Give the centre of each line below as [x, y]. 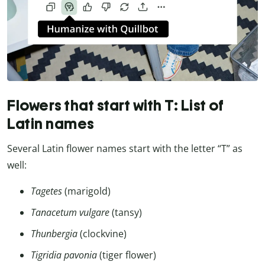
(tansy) [126, 213]
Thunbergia [55, 234]
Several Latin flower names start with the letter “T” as [125, 149]
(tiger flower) [128, 255]
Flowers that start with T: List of [115, 105]
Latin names [51, 123]
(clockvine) [103, 234]
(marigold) [86, 191]
